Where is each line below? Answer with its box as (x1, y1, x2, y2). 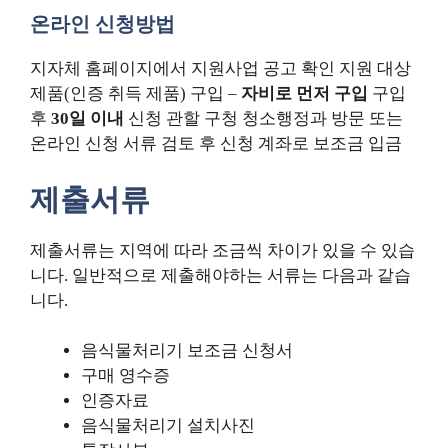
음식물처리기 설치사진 (81, 416, 255, 436)
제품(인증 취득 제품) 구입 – (30, 84, 241, 104)
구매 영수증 (81, 366, 170, 386)
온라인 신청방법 (30, 13, 175, 36)
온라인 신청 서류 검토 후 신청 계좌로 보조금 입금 (30, 134, 402, 154)
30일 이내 (51, 109, 124, 129)
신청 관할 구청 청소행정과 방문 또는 (124, 109, 403, 129)
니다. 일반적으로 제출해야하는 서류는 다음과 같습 (30, 265, 411, 285)
